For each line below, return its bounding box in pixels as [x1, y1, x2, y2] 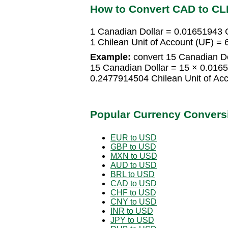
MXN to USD [110, 151, 157, 160]
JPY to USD [110, 215, 154, 224]
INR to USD [110, 206, 153, 215]
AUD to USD [110, 160, 157, 169]
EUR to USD [110, 133, 157, 142]
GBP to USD [110, 142, 156, 151]
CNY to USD [110, 197, 157, 206]
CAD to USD [110, 179, 157, 188]
